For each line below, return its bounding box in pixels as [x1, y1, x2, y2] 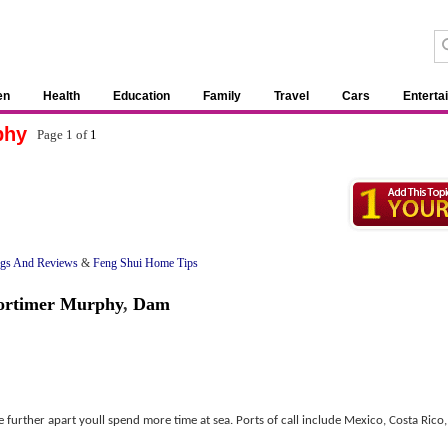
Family [203, 89, 241, 103]
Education [113, 89, 170, 103]
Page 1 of [37, 127, 90, 142]
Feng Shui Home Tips [93, 256, 198, 270]
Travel [274, 89, 309, 103]
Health [43, 89, 80, 103]
